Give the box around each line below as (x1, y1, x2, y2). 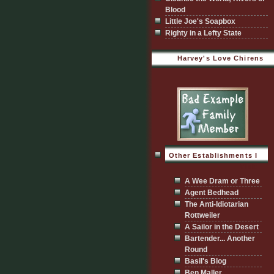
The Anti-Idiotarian (185, 200, 248, 209)
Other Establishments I (168, 152, 257, 159)
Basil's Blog (185, 257, 226, 265)
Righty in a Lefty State (165, 29, 242, 37)
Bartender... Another (185, 234, 255, 243)
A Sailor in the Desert (185, 223, 259, 231)
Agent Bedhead (185, 188, 239, 197)
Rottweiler (185, 211, 220, 220)
